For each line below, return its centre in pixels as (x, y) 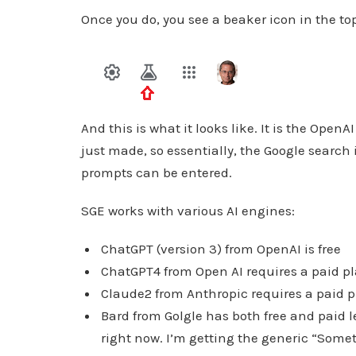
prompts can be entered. (157, 172)
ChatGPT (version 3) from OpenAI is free (221, 248)
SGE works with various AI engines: (188, 210)
